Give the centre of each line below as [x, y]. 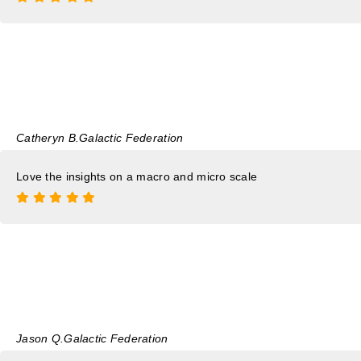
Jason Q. [40, 338]
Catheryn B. [48, 137]
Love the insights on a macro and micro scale [137, 176]
